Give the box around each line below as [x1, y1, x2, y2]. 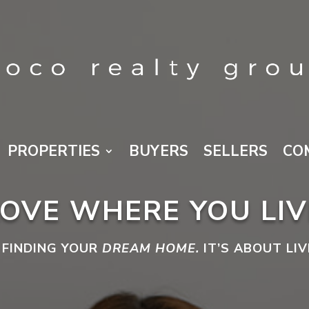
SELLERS [203, 141, 268, 161]
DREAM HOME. [102, 240, 199, 257]
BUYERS [129, 141, 188, 161]
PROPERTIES [8, 141, 100, 161]
